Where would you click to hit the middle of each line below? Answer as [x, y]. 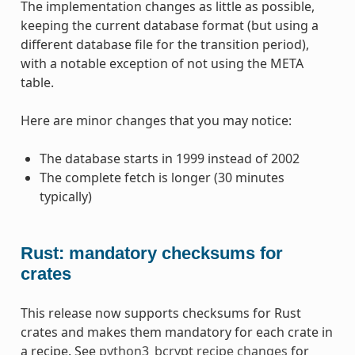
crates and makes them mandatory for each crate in [176, 332]
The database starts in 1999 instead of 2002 [169, 159]
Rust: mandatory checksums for [151, 253]
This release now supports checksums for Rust [160, 313]
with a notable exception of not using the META [162, 64]
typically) [65, 197]
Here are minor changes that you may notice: [156, 121]
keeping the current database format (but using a [169, 26]
